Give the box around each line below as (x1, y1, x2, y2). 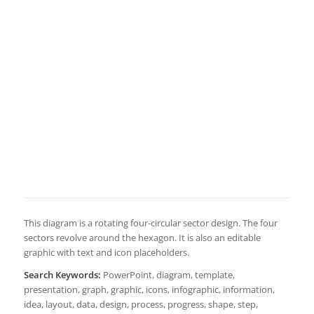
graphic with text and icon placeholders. (23, 246, 189, 259)
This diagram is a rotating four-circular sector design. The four (23, 217, 278, 230)
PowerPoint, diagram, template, (100, 268, 235, 282)
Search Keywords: (23, 268, 101, 282)
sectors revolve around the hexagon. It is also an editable (23, 231, 261, 245)
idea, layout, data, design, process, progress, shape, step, (23, 298, 258, 311)
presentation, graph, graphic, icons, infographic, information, (23, 283, 275, 296)
